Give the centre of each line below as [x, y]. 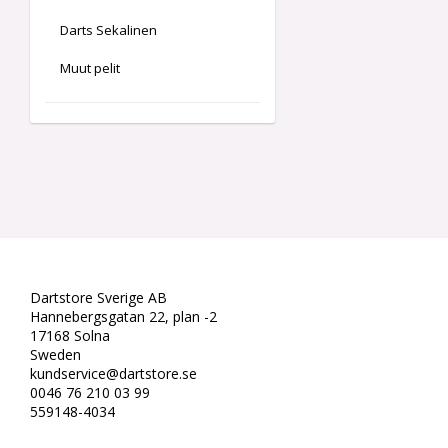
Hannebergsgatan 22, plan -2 [123, 316]
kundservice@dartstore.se [113, 373]
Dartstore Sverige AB [98, 297]
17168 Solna [70, 335]
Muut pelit [90, 68]
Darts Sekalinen [108, 30]
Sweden [55, 354]
